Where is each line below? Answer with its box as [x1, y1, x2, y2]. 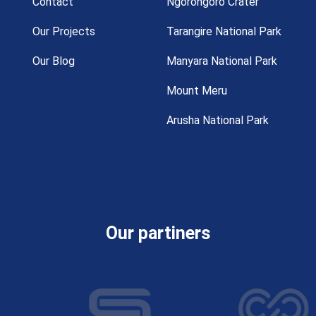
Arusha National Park [166, 114, 269, 127]
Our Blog [32, 54, 75, 68]
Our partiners [106, 223, 210, 243]
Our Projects [32, 25, 95, 38]
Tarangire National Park [166, 25, 281, 38]
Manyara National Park [166, 54, 277, 68]
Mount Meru [166, 84, 227, 97]
